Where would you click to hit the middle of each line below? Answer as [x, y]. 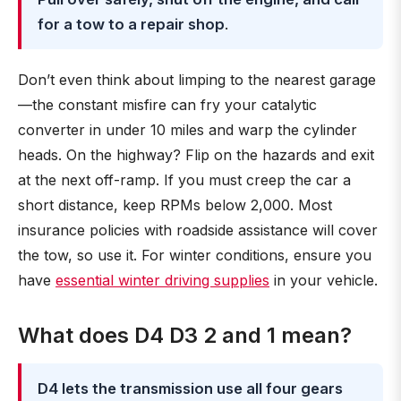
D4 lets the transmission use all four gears [190, 388]
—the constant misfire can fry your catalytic [167, 105]
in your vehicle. [324, 280]
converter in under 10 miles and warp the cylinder [188, 130]
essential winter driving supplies [162, 280]
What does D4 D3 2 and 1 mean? [185, 335]
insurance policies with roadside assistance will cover [198, 230]
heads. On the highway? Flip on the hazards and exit [196, 155]
